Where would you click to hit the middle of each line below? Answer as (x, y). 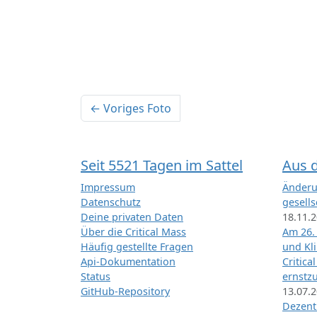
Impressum (108, 188)
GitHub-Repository (125, 292)
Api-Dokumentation (128, 262)
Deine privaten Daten (132, 217)
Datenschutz (111, 202)
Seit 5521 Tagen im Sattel (162, 166)
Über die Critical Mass (133, 232)
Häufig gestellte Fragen (137, 247)
